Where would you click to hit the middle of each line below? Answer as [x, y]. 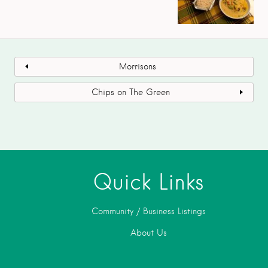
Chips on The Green [130, 92]
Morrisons [138, 66]
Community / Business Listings [148, 211]
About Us [148, 232]
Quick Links [148, 182]
